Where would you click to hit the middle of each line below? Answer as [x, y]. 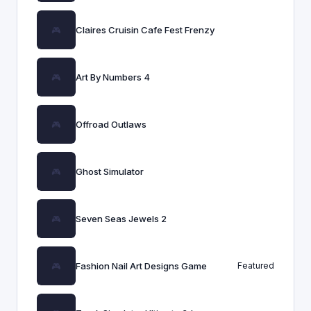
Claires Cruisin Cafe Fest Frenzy [145, 30]
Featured [256, 266]
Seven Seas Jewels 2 [121, 219]
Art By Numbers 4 [113, 77]
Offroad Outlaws [111, 124]
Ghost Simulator [110, 171]
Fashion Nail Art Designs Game [141, 266]
